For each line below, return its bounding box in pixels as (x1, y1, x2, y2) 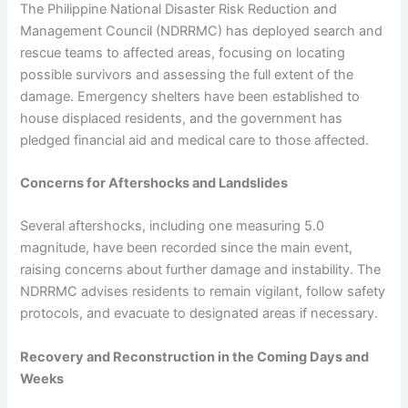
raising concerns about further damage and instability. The (20, 261, 382, 279)
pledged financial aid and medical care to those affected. (20, 131, 370, 148)
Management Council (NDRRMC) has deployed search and (20, 22, 383, 39)
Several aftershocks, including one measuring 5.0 (20, 218, 325, 235)
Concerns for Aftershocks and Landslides (20, 174, 289, 191)
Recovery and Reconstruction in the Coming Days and (20, 348, 370, 365)
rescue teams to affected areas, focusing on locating (20, 44, 346, 61)
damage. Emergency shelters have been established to (20, 87, 361, 105)
